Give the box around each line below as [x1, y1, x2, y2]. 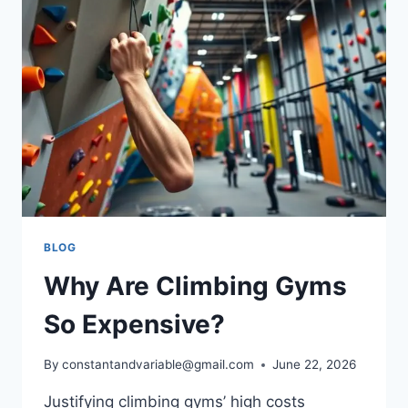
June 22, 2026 [272, 357, 357, 372]
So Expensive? [44, 308, 225, 340]
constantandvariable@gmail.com [62, 357, 255, 372]
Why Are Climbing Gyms [44, 270, 347, 301]
